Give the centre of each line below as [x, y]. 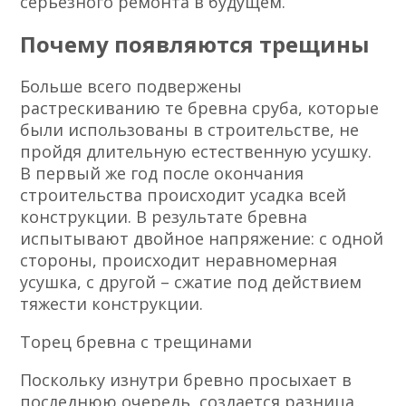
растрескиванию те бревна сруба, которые [200, 108]
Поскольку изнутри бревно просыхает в [186, 380]
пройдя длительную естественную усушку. [196, 152]
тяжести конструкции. [112, 304]
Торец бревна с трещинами [136, 342]
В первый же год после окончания [162, 174]
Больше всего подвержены [131, 87]
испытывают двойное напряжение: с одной [202, 239]
